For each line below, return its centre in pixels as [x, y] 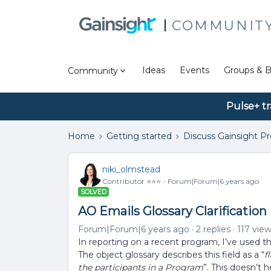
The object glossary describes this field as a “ [171, 255]
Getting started [139, 136]
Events [194, 70]
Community [93, 70]
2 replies [213, 229]
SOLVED [93, 192]
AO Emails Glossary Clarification [172, 211]
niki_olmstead [131, 169]
